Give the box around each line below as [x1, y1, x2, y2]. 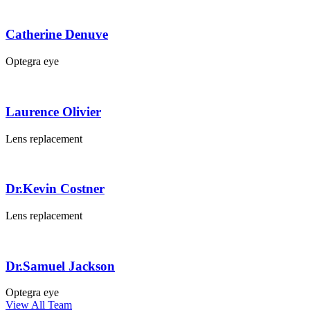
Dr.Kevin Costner [6, 181, 104, 197]
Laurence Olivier [6, 104, 101, 119]
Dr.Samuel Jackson [6, 258, 115, 273]
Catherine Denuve [6, 27, 108, 42]
